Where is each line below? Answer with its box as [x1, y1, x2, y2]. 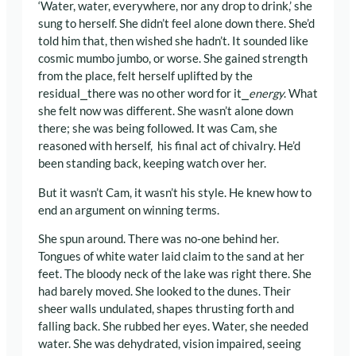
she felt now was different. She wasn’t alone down [38, 103, 293, 118]
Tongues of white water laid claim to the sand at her [38, 250, 304, 264]
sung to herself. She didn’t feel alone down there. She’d [38, 16, 315, 30]
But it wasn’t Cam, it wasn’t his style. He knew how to [38, 185, 311, 199]
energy [249, 86, 284, 100]
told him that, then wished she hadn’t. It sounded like [38, 33, 308, 48]
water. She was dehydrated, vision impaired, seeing [38, 337, 301, 351]
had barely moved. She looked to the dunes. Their [38, 284, 291, 299]
